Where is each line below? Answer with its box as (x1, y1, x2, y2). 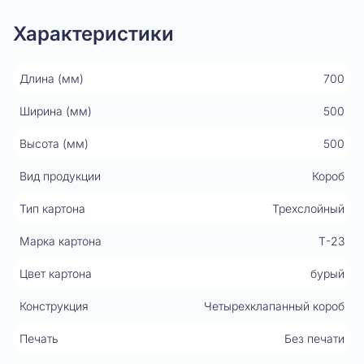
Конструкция (19, 298, 89, 313)
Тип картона (19, 201, 85, 215)
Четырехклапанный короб (204, 298, 344, 313)
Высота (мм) (19, 136, 89, 150)
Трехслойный (272, 201, 344, 215)
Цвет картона (19, 266, 92, 280)
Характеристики (13, 22, 174, 45)
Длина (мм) (19, 71, 84, 85)
